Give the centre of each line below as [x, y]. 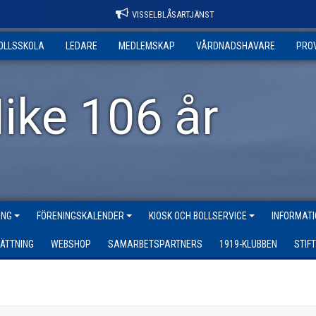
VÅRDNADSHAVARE [236, 46]
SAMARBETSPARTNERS [155, 244]
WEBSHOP [71, 244]
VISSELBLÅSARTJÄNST [173, 14]
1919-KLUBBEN [248, 244]
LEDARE [81, 46]
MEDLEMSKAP [147, 46]
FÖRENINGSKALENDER [80, 216]
